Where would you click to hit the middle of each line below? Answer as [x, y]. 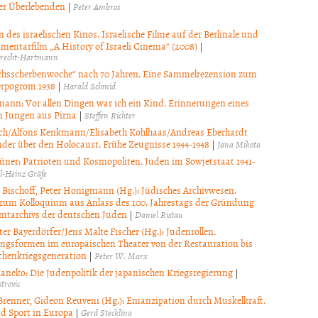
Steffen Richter [110, 115]
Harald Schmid [89, 86]
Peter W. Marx [121, 255]
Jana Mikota [238, 144]
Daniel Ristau [158, 214]
